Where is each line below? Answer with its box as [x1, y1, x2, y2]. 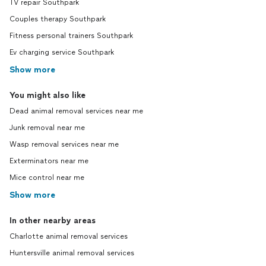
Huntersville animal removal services [9, 249, 134, 258]
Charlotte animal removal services [9, 232, 128, 241]
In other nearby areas [9, 216, 96, 226]
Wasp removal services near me [9, 140, 119, 149]
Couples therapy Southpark [9, 15, 106, 24]
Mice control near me [9, 173, 84, 182]
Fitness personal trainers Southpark [9, 31, 133, 40]
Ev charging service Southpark [9, 48, 114, 57]
